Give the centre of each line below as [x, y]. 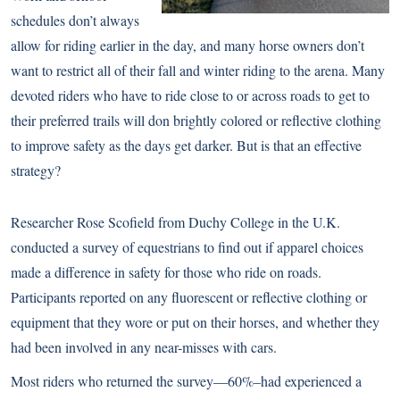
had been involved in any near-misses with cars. [144, 347]
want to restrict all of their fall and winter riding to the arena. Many [198, 70]
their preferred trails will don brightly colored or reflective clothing [196, 120]
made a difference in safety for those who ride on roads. [166, 272]
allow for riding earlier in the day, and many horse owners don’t [187, 45]
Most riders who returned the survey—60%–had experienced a [186, 381]
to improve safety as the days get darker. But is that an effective [186, 145]
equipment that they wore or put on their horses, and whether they [195, 322]
